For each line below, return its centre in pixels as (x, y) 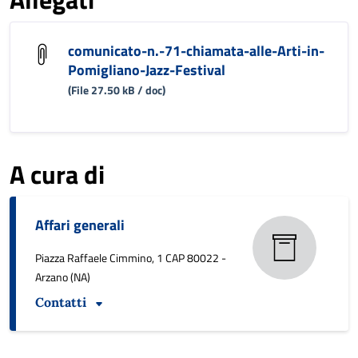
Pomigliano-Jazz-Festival (147, 70)
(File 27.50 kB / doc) (117, 90)
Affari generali (80, 225)
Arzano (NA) (63, 277)
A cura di (57, 175)
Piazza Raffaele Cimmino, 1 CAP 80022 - (131, 258)
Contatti (61, 302)
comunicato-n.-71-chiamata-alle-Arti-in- (196, 51)
